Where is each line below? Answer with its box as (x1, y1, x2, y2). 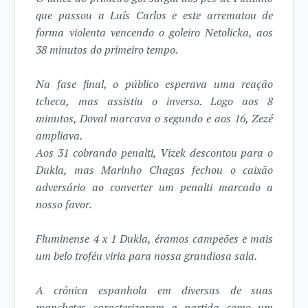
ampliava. (36, 128, 83, 144)
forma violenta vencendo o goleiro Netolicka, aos (36, 25, 274, 41)
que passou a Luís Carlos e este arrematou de (36, 8, 274, 23)
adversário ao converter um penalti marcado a (36, 179, 274, 195)
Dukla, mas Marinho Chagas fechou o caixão (36, 162, 274, 178)
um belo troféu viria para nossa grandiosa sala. (36, 248, 258, 264)
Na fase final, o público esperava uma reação (36, 76, 274, 92)
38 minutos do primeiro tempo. (36, 42, 179, 58)
